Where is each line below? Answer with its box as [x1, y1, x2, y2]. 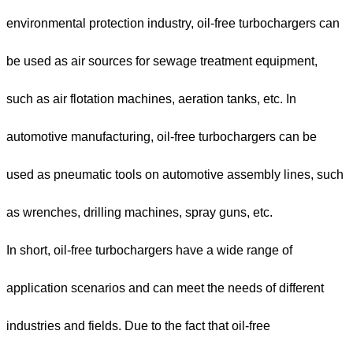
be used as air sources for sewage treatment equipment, [6, 54, 318, 69]
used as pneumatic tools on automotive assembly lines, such [6, 168, 344, 182]
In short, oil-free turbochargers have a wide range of [6, 243, 292, 258]
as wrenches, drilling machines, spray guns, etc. [6, 206, 273, 220]
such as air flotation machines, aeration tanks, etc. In [6, 92, 296, 106]
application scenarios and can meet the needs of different [6, 281, 324, 295]
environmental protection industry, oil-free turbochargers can [6, 17, 340, 31]
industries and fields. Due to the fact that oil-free [6, 319, 270, 333]
